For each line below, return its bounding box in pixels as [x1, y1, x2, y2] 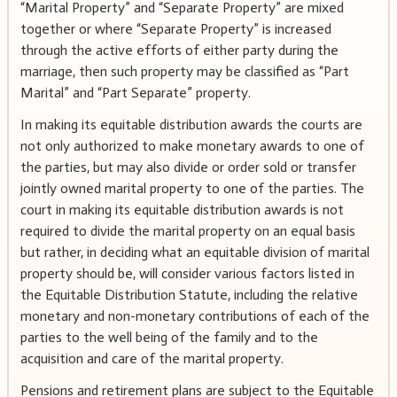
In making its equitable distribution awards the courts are [19, 116, 362, 134]
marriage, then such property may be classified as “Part [19, 63, 349, 81]
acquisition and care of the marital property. [19, 350, 284, 368]
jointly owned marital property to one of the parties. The [19, 180, 364, 198]
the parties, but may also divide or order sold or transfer [19, 159, 356, 176]
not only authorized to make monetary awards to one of [19, 137, 364, 155]
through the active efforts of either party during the [19, 42, 339, 59]
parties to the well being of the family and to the [19, 329, 318, 346]
